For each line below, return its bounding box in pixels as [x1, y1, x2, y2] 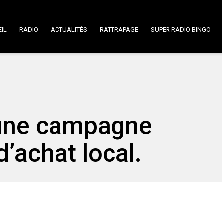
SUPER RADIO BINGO [151, 26, 211, 33]
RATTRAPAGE [100, 26, 138, 33]
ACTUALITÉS [51, 26, 87, 33]
